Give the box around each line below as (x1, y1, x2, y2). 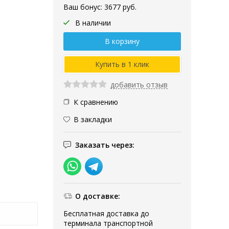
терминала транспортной (63, 218, 153, 228)
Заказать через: (75, 140, 134, 150)
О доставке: (75, 191, 120, 201)
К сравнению (74, 97, 118, 107)
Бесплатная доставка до (63, 208, 149, 218)
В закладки (74, 114, 112, 124)
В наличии (75, 17, 111, 28)
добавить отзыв (110, 79, 168, 89)
